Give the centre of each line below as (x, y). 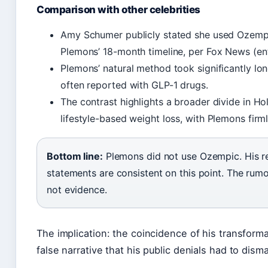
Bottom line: (75, 156)
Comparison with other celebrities (119, 10)
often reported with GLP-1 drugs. (134, 85)
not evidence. (77, 190)
